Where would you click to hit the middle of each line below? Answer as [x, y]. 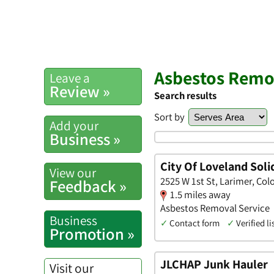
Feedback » [88, 187]
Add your [74, 125]
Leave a [70, 78]
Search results [185, 95]
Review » [80, 91]
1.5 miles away [200, 194]
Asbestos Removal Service [215, 208]
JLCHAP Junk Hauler [214, 265]
